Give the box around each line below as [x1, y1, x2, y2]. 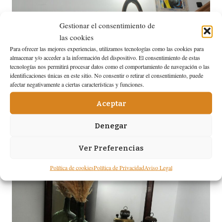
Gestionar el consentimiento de [59, 20, 155, 30]
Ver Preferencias [78, 143, 144, 152]
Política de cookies [50, 163, 94, 171]
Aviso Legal [144, 163, 172, 171]
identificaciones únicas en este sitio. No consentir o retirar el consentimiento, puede [10, 71, 203, 79]
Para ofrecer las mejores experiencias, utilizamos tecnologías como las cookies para [10, 44, 204, 53]
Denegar [95, 121, 127, 130]
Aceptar [96, 99, 126, 108]
